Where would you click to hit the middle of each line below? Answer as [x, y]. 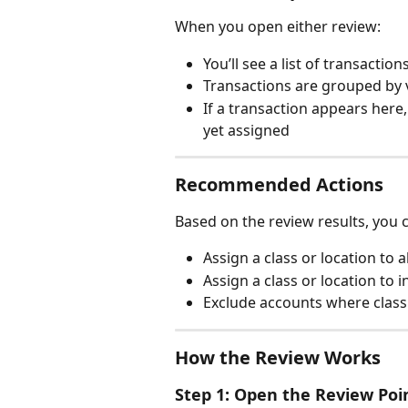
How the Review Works [278, 357]
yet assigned [246, 130]
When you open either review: [278, 27]
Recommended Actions [279, 184]
